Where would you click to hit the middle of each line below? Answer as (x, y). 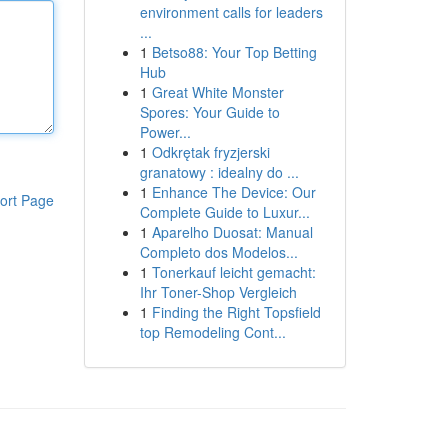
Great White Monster (217, 92)
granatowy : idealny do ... (219, 172)
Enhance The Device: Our (233, 192)
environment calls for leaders (231, 12)
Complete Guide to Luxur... (224, 212)
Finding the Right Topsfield (236, 312)
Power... (165, 132)
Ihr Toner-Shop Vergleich (218, 292)
